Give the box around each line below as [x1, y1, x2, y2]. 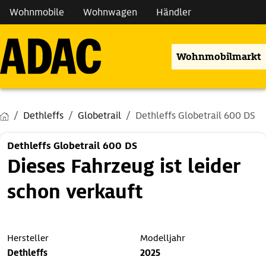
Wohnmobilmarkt [176, 50, 261, 63]
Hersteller [7, 232, 49, 245]
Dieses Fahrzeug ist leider [7, 154, 240, 179]
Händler [156, 6, 191, 18]
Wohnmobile [9, 6, 64, 18]
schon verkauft [7, 179, 143, 205]
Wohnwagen [83, 6, 137, 18]
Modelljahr [140, 232, 185, 245]
